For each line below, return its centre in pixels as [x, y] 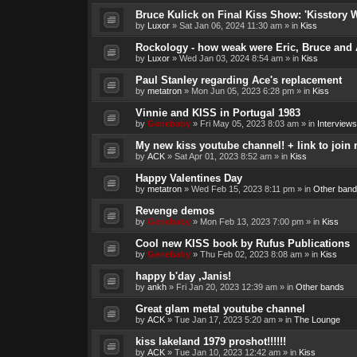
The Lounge [317, 320]
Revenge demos [175, 211]
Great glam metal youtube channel [220, 309]
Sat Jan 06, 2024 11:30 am [230, 26]
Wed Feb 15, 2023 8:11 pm [243, 189]
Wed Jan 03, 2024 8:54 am [231, 59]
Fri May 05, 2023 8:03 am [249, 124]
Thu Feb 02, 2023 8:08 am [251, 255]
